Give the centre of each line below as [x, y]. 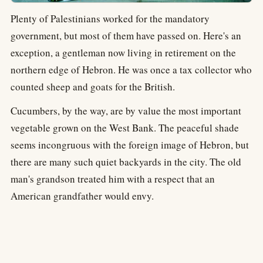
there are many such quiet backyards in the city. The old [126, 162]
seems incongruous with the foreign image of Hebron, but [130, 145]
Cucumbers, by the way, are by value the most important [126, 111]
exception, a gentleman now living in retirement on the [123, 53]
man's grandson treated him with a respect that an [113, 179]
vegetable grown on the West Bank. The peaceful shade [125, 128]
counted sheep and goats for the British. [93, 87]
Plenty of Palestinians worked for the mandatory [110, 19]
